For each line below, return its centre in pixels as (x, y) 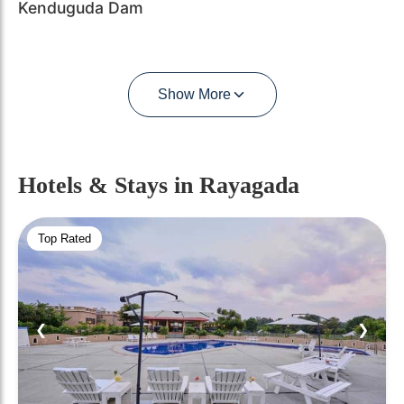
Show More (194, 94)
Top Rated (64, 239)
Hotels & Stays (96, 185)
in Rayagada (237, 185)
